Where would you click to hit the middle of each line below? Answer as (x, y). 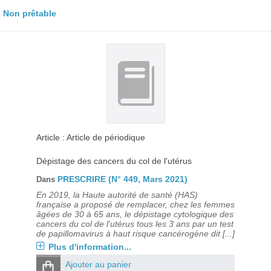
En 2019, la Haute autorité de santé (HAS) (117, 195)
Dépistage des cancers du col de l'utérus (114, 161)
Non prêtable (30, 13)
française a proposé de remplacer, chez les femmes (135, 204)
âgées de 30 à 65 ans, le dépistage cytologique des (135, 214)
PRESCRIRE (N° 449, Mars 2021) (122, 179)
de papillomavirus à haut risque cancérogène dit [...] (135, 233)
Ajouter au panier (98, 264)
